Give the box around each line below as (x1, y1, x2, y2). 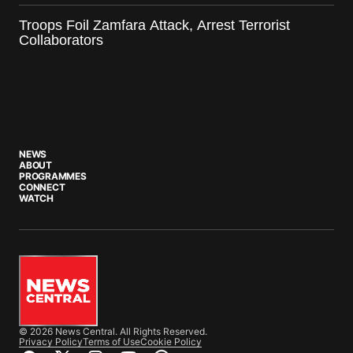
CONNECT (19, 180, 65, 193)
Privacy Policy (19, 335, 83, 347)
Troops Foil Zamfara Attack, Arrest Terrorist (19, 17, 290, 33)
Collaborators (19, 32, 103, 48)
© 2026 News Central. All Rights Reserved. (19, 325, 207, 337)
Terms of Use (83, 335, 140, 347)
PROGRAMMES (19, 169, 87, 182)
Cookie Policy (140, 335, 202, 347)
